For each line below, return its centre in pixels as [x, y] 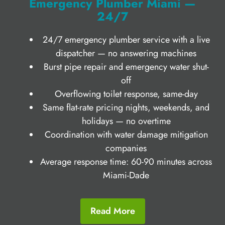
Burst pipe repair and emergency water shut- [126, 67]
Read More [113, 211]
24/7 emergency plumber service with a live [126, 39]
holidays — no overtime [126, 121]
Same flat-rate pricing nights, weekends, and [126, 107]
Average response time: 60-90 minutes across [126, 161]
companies [126, 148]
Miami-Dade [126, 175]
